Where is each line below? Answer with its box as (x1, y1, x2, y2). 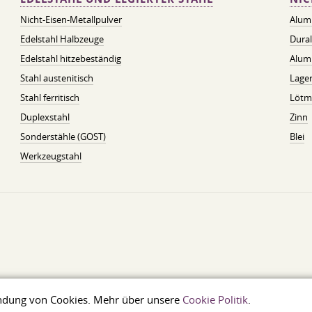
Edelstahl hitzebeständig (19, 52, 121, 65)
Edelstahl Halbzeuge (19, 33, 104, 45)
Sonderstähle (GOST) (19, 130, 106, 143)
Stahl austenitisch (19, 72, 93, 84)
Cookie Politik (182, 292, 248, 306)
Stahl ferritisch (19, 91, 79, 104)
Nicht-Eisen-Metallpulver (19, 13, 122, 26)
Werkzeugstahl (19, 150, 81, 162)
